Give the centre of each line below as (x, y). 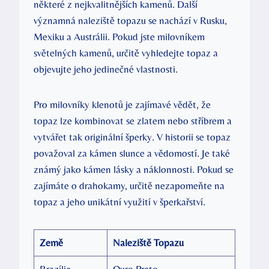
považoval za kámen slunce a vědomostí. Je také (132, 153)
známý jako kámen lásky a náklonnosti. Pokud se (134, 169)
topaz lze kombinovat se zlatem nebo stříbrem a (133, 120)
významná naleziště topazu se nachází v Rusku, (130, 20)
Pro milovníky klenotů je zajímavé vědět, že (122, 104)
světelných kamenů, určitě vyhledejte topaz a (126, 53)
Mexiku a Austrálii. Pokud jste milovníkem (119, 36)
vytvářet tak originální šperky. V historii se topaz (132, 137)
